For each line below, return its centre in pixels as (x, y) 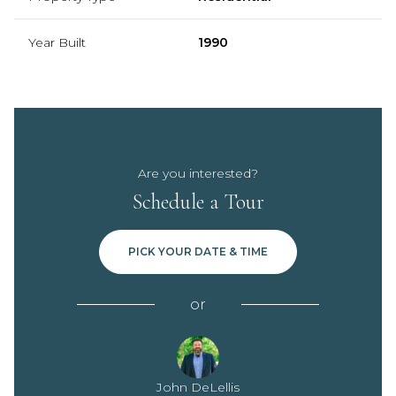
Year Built (57, 42)
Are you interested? (198, 173)
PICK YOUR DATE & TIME (198, 251)
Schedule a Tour (198, 202)
